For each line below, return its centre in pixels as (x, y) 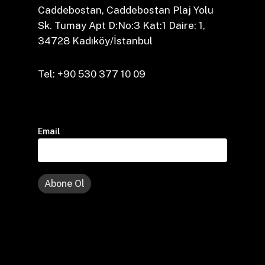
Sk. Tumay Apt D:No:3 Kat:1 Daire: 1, (122, 25)
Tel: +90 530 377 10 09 (92, 74)
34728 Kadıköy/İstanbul (95, 41)
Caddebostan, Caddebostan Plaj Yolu (126, 10)
